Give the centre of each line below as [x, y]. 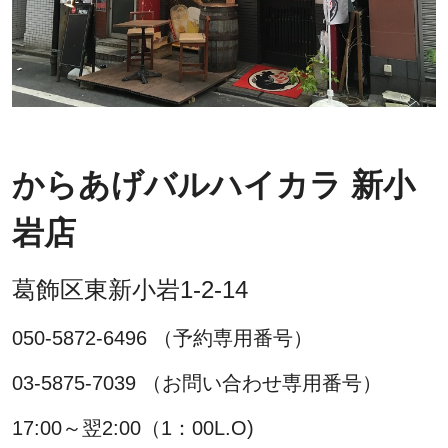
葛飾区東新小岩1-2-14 [130, 289]
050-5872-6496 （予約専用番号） [162, 337]
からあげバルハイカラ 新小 [213, 184]
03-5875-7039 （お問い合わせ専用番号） [197, 382]
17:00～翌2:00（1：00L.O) [133, 427]
